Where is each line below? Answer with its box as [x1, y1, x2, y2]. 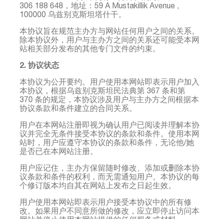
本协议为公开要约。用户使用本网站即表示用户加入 [20, 77, 199, 86]
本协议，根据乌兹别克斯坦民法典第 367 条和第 [20, 86, 185, 95]
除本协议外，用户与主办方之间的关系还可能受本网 [20, 35, 199, 44]
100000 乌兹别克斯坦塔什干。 [20, 9, 126, 19]
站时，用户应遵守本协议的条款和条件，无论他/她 [20, 137, 194, 147]
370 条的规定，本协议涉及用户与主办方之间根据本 [20, 94, 199, 104]
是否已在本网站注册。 [20, 146, 98, 155]
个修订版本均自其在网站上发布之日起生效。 [20, 180, 176, 190]
